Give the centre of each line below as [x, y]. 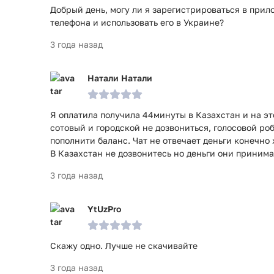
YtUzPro [104, 209]
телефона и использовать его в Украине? [137, 22]
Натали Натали [120, 78]
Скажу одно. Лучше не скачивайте [124, 246]
